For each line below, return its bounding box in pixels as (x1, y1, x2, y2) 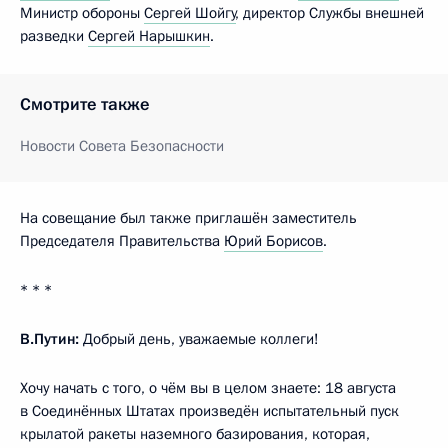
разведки (20, 25, 88, 46)
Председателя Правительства (20, 230, 224, 251)
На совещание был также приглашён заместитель (20, 207, 357, 228)
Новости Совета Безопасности (20, 135, 224, 156)
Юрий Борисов (224, 230, 323, 251)
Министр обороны (20, 2, 144, 23)
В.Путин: (20, 328, 79, 349)
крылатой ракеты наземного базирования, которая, (20, 423, 370, 444)
